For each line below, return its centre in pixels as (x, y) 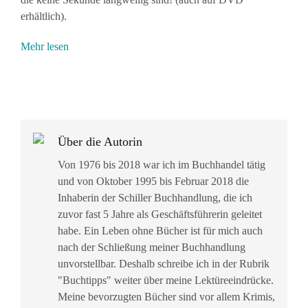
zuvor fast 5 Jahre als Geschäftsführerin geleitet (161, 214)
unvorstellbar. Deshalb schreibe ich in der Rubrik (164, 264)
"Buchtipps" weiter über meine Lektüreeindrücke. (166, 280)
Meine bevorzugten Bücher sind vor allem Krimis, (166, 297)
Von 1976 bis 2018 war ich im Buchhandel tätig (162, 165)
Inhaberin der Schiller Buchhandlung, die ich (155, 198)
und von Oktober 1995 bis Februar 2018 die (153, 181)
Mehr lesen (45, 47)
